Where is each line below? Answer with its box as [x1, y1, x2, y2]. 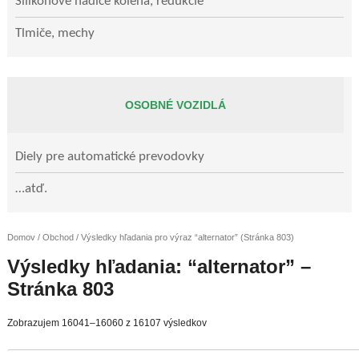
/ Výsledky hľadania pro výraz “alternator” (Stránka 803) [73, 232, 294, 242]
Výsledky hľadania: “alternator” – [6, 256, 311, 278]
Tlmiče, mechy [14, 26, 95, 40]
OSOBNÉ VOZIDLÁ [124, 99, 226, 111]
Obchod [42, 232, 74, 242]
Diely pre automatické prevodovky [14, 150, 204, 163]
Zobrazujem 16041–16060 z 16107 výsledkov [6, 317, 207, 329]
